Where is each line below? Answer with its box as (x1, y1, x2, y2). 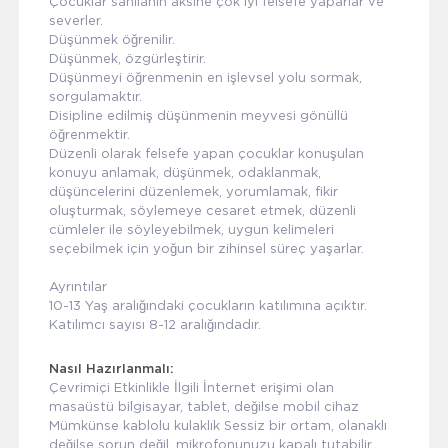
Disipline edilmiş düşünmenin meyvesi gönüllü (48, 108, 348, 122)
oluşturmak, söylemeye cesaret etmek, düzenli (48, 203, 356, 217)
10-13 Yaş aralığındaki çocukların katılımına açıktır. (48, 298, 367, 312)
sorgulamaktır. (48, 89, 142, 103)
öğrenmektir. (48, 127, 130, 141)
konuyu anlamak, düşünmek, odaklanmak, (48, 165, 321, 179)
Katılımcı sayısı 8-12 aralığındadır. (48, 317, 261, 331)
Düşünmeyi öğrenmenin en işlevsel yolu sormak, (48, 70, 362, 84)
